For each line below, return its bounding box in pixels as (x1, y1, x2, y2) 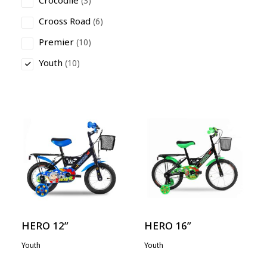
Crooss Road (39, 15, 91, 29)
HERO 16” (144, 219, 191, 234)
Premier (39, 36, 74, 49)
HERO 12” (21, 219, 69, 234)
